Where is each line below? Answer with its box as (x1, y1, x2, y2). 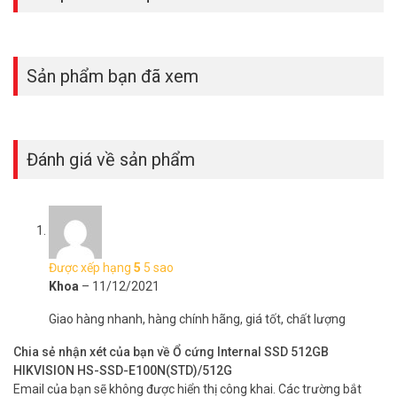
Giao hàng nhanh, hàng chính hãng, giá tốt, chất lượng (49, 311, 346, 326)
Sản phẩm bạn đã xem (27, 65, 198, 87)
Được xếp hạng (49, 260, 134, 275)
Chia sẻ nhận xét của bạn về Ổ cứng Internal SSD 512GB (13, 344, 329, 359)
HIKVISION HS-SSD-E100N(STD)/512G (13, 362, 232, 378)
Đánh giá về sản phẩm (27, 148, 195, 170)
